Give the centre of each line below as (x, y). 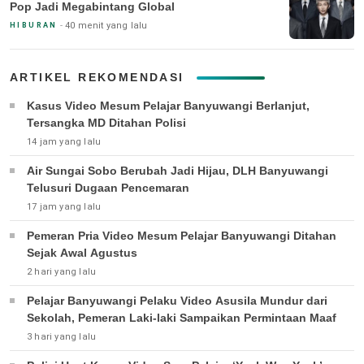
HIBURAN (34, 25)
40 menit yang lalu (106, 25)
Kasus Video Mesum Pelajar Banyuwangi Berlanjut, (168, 106)
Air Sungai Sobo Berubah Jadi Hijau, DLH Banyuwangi (178, 171)
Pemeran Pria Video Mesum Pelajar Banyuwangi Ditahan (182, 236)
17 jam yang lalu (64, 207)
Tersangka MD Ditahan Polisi (106, 123)
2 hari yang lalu (62, 272)
